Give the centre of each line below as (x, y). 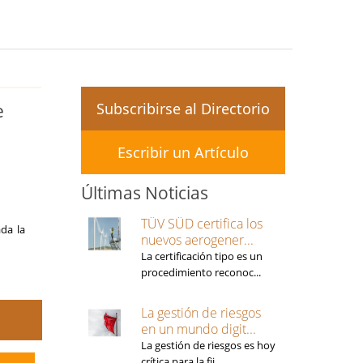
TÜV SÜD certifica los (201, 224)
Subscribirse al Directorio (183, 109)
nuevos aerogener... (197, 240)
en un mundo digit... (198, 329)
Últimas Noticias (144, 193)
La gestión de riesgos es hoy (208, 345)
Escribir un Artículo (183, 152)
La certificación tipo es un (201, 256)
